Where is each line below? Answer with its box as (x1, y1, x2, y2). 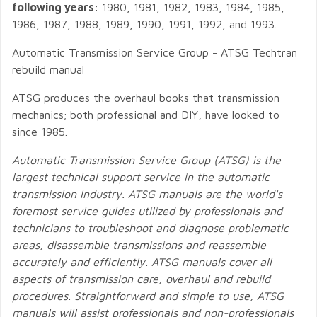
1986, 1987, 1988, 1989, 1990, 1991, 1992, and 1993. (12, 18, 277, 30)
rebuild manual (12, 63, 84, 76)
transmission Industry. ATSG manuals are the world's (12, 188, 282, 200)
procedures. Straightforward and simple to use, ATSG (12, 289, 284, 302)
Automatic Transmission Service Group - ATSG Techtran (12, 46, 297, 59)
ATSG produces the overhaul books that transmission (12, 91, 279, 104)
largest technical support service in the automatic (12, 171, 270, 183)
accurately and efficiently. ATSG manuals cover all (12, 255, 272, 268)
